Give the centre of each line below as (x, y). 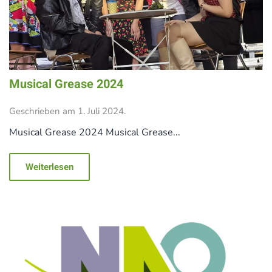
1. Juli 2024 (101, 111)
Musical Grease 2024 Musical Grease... (95, 133)
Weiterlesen (49, 167)
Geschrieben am (43, 111)
